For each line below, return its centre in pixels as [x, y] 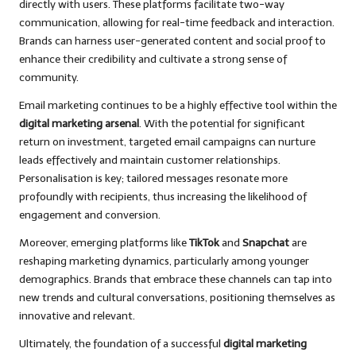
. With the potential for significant [222, 124]
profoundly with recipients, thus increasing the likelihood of [163, 197]
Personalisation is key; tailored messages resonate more [153, 179]
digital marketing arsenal [79, 124]
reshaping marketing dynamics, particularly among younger [164, 261]
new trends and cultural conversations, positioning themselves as [177, 298]
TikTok [204, 243]
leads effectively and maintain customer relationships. [150, 161]
